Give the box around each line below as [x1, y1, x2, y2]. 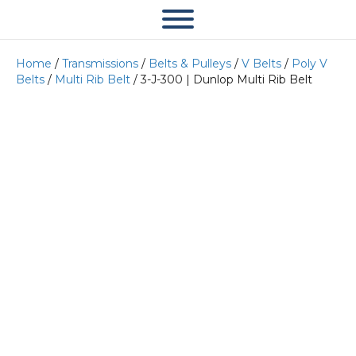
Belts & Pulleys [149, 56, 231, 71]
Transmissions [62, 56, 138, 71]
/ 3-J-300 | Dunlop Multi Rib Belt [130, 72, 312, 87]
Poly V [292, 56, 327, 71]
